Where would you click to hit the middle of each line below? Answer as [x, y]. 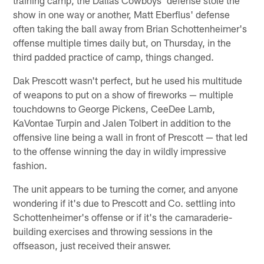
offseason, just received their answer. [92, 245]
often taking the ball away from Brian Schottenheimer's [130, 28]
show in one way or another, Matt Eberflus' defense [122, 14]
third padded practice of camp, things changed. [114, 56]
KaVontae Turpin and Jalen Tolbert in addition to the [122, 122]
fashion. [30, 165]
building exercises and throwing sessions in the [113, 231]
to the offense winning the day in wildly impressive [120, 151]
